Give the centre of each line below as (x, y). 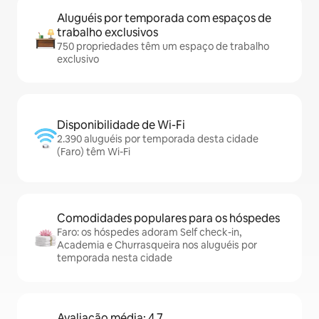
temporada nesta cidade (115, 258)
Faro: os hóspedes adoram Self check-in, (149, 232)
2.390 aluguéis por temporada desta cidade (158, 139)
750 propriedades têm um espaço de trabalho (163, 46)
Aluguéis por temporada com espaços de (164, 18)
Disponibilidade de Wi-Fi (121, 125)
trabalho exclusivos (108, 32)
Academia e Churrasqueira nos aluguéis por (157, 245)
